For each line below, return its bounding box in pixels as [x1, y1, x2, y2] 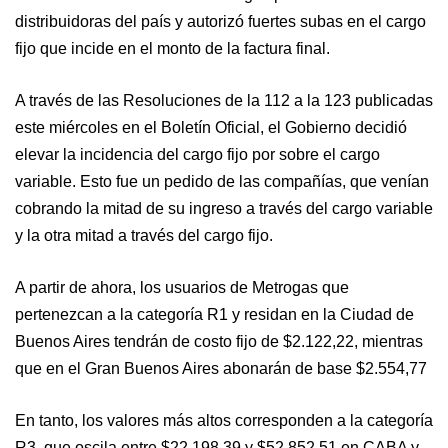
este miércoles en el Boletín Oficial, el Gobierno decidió [15, 118, 407, 136]
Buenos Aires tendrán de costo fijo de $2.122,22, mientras [15, 332, 423, 350]
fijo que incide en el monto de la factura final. [15, 39, 330, 57]
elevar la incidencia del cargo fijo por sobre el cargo [15, 145, 380, 163]
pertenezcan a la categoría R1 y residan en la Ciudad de [15, 305, 414, 323]
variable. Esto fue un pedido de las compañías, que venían [15, 172, 429, 190]
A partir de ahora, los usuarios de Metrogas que [15, 278, 349, 296]
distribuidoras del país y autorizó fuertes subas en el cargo [15, 12, 426, 30]
